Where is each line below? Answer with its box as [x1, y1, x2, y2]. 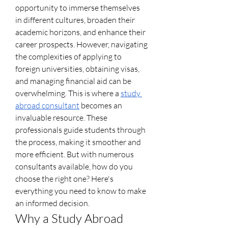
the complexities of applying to [15, 51, 122, 62]
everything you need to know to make [15, 185, 146, 196]
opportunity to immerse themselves [15, 2, 140, 13]
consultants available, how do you [15, 161, 133, 172]
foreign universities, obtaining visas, [15, 63, 139, 74]
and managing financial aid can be [15, 75, 131, 86]
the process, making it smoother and [15, 136, 141, 147]
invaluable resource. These [15, 112, 107, 123]
